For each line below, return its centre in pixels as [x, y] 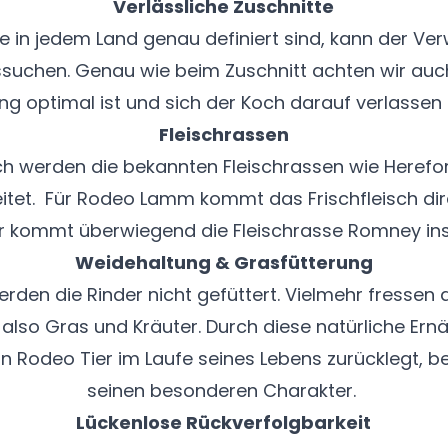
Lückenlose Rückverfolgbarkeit [224, 422]
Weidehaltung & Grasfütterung [223, 262]
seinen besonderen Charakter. [223, 390]
